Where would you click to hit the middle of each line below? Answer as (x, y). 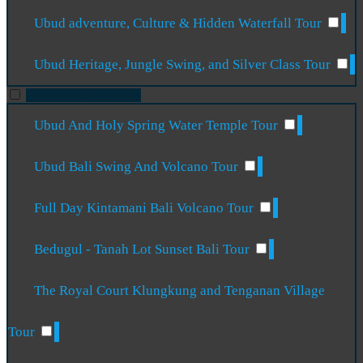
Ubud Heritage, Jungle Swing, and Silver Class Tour (184, 65)
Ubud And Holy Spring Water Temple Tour (158, 126)
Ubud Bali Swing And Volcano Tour (138, 167)
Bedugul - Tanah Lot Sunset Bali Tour (144, 250)
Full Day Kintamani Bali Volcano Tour (146, 208)
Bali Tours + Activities (83, 96)
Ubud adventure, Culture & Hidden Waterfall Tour (180, 23)
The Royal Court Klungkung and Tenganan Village (180, 291)
